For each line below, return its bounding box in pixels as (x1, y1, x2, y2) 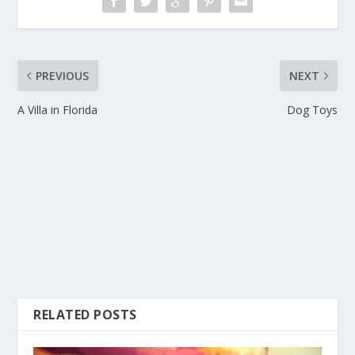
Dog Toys (286, 102, 338, 118)
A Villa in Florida (17, 102, 98, 118)
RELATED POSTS (33, 306, 137, 324)
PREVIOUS (36, 68, 90, 84)
